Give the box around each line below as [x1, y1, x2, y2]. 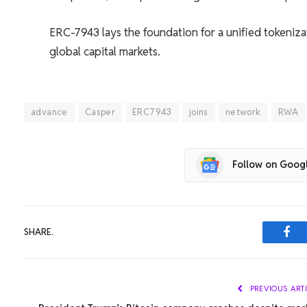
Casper [84, 106, 116, 118]
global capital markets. [49, 43, 160, 59]
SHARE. [24, 226, 53, 238]
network [225, 106, 261, 118]
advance [31, 106, 68, 118]
